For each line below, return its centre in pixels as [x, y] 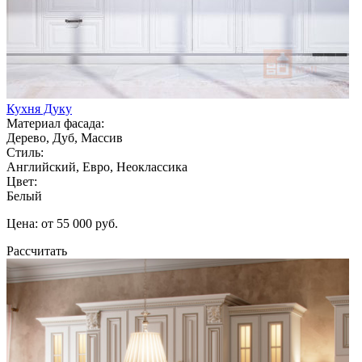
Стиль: [25, 152]
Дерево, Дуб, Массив [65, 137]
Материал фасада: [55, 123]
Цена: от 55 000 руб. [62, 223]
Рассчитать [37, 250]
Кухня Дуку [39, 108]
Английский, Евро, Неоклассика [97, 166]
